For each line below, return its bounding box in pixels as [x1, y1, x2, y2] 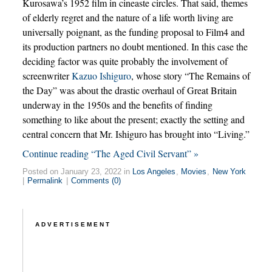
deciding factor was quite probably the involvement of [22, 55, 228, 68]
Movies [181, 167, 207, 177]
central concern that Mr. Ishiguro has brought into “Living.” [22, 127, 250, 141]
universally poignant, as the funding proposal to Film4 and [22, 25, 245, 39]
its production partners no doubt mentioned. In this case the [22, 40, 248, 53]
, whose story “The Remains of [131, 69, 250, 83]
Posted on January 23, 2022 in [22, 167, 132, 177]
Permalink [27, 176, 63, 186]
